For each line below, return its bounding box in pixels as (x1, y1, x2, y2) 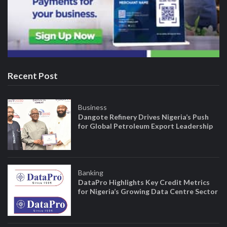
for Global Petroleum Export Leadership (78, 121, 213, 130)
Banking (78, 168, 104, 177)
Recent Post (8, 70, 58, 82)
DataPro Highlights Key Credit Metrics (78, 178, 210, 187)
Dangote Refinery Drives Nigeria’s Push (78, 112, 209, 121)
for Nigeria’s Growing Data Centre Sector (78, 187, 218, 196)
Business (78, 102, 107, 111)
